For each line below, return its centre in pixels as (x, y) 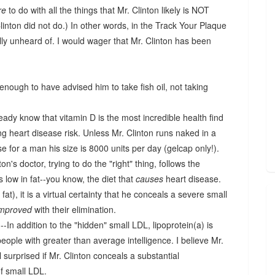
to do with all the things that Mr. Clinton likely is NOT (108, 10)
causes (151, 179)
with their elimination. (75, 209)
